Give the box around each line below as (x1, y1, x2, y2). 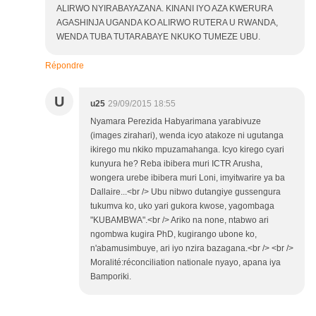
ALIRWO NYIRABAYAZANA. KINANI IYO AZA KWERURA (56, 4, 272, 14)
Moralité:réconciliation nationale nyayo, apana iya (90, 257, 281, 268)
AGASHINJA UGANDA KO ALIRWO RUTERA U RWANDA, (56, 18, 278, 28)
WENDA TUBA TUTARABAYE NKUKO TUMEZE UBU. (56, 32, 260, 42)
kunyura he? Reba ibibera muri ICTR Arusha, (90, 159, 262, 169)
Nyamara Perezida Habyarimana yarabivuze (90, 116, 261, 127)
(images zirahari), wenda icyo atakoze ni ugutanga (90, 130, 284, 141)
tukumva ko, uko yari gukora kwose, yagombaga (90, 201, 274, 212)
